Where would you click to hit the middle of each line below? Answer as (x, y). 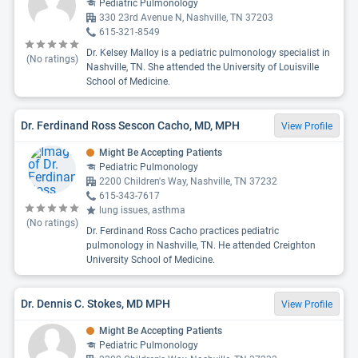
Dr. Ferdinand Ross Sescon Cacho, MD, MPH (130, 125)
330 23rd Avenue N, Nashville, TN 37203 (186, 18)
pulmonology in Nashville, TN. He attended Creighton (201, 245)
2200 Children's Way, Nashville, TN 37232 (188, 181)
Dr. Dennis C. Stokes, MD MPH (95, 303)
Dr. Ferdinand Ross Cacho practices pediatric (183, 231)
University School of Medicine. (151, 260)
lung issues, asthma (142, 210)
